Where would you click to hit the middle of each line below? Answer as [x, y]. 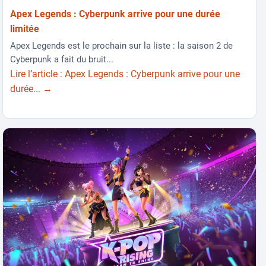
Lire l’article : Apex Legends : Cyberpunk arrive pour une [125, 74]
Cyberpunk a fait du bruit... [62, 60]
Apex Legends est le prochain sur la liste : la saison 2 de [122, 46]
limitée [25, 28]
